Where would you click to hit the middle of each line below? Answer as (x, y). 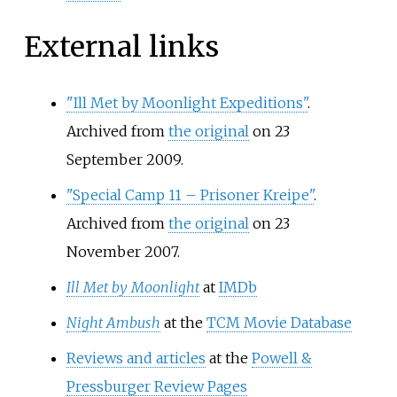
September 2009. (125, 159)
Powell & (281, 358)
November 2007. (123, 251)
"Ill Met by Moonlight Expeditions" (187, 102)
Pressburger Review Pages (156, 386)
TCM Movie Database (279, 322)
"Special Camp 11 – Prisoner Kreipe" (190, 195)
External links (121, 47)
